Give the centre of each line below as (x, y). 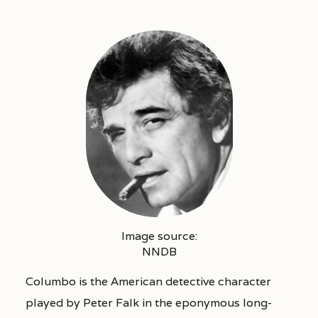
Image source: (159, 236)
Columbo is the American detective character (148, 281)
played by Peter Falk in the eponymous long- (148, 302)
